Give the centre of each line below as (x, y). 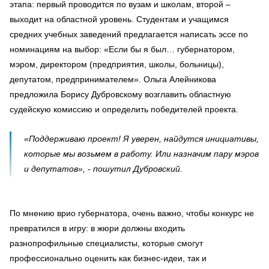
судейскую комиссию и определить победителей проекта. (124, 109)
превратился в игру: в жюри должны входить (97, 228)
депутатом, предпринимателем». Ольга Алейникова (113, 79)
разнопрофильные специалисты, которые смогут (106, 243)
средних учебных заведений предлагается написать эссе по (129, 34)
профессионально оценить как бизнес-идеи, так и (108, 258)
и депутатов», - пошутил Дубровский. (103, 168)
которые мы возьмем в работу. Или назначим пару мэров (141, 153)
